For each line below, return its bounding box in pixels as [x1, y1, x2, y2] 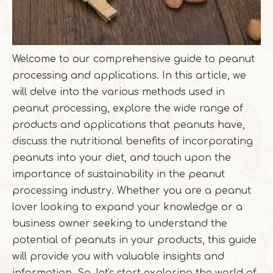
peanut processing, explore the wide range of [12, 103, 243, 114]
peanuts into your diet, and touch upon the [12, 152, 231, 163]
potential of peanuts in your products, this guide [12, 235, 257, 246]
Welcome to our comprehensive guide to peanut [12, 54, 255, 65]
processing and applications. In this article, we [12, 70, 246, 81]
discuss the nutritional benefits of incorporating [12, 136, 253, 147]
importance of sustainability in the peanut [12, 169, 225, 180]
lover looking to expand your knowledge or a [12, 202, 243, 213]
